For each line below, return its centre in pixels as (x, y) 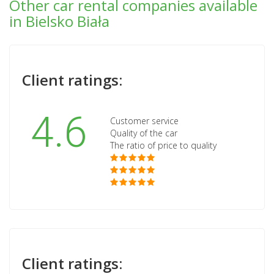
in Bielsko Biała (59, 21)
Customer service (144, 121)
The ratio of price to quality (163, 146)
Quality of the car (144, 133)
